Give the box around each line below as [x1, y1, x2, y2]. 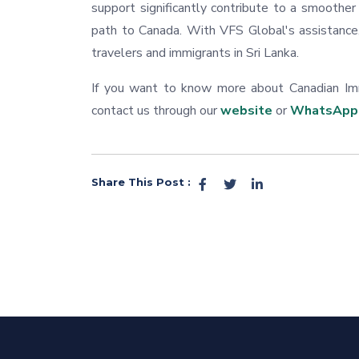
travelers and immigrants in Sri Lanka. [91, 44, 299, 63]
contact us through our [91, 102, 220, 120]
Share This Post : [91, 175, 191, 189]
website [220, 102, 272, 120]
